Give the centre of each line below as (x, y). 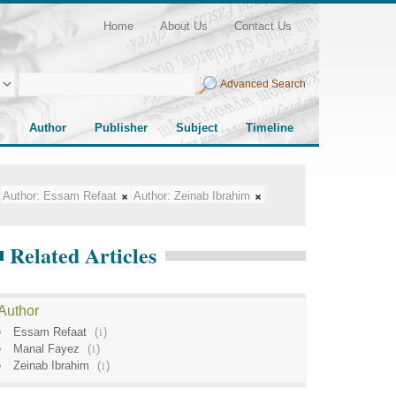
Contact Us (263, 26)
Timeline (270, 128)
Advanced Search (263, 84)
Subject (197, 128)
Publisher (121, 128)
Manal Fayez (46, 349)
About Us (184, 26)
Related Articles (83, 255)
